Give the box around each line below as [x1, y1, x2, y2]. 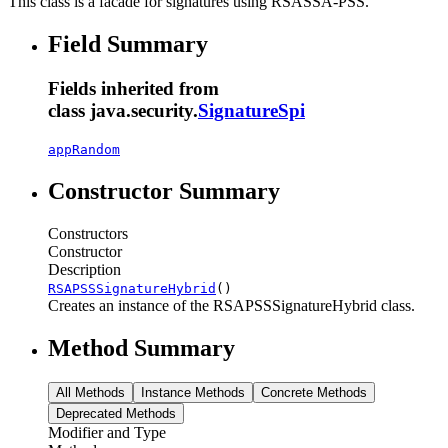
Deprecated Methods [56, 406, 176, 422]
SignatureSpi [198, 99, 305, 121]
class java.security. [48, 99, 198, 121]
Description [48, 261, 121, 279]
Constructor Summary [48, 178, 280, 205]
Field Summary [48, 30, 208, 57]
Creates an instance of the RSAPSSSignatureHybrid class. [48, 297, 415, 315]
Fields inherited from [48, 77, 219, 99]
